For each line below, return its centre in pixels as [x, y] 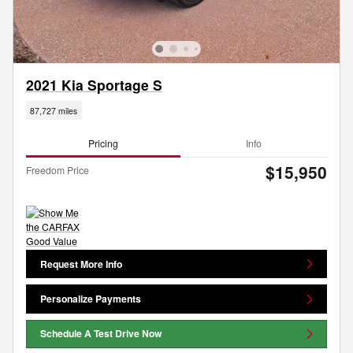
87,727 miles [54, 110]
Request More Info [82, 264]
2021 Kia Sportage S [94, 85]
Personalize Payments [91, 299]
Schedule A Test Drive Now [102, 334]
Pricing [103, 143]
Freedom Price [58, 170]
